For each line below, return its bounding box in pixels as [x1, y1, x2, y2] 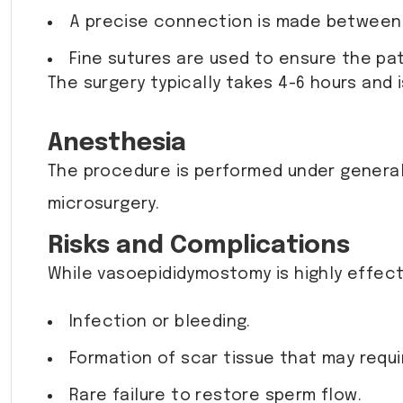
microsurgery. [48, 196, 160, 213]
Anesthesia [48, 131, 186, 157]
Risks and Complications [48, 234, 350, 259]
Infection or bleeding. [69, 314, 251, 331]
